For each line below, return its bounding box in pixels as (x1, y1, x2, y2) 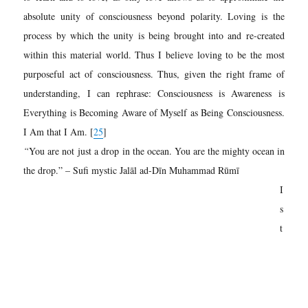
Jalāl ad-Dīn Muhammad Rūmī (120, 163, 240, 177)
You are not (29, 144, 75, 157)
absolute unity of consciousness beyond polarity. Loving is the (23, 9, 285, 23)
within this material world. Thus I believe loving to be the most (23, 47, 285, 61)
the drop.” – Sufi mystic (23, 163, 120, 177)
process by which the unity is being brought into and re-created (23, 28, 285, 42)
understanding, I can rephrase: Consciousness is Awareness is (23, 86, 285, 100)
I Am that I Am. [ (23, 124, 94, 138)
